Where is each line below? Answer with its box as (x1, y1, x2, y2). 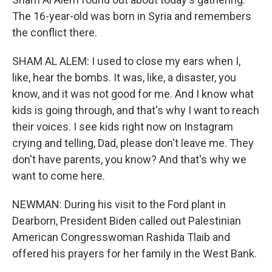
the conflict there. (12, 26, 97, 39)
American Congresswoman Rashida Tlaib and (12, 231, 230, 243)
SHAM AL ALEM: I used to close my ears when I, (12, 55, 240, 67)
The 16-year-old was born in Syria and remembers (12, 10, 251, 22)
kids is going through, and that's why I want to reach (12, 104, 259, 117)
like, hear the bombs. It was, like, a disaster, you (12, 71, 236, 84)
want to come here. (12, 169, 105, 182)
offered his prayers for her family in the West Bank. (12, 247, 257, 260)
